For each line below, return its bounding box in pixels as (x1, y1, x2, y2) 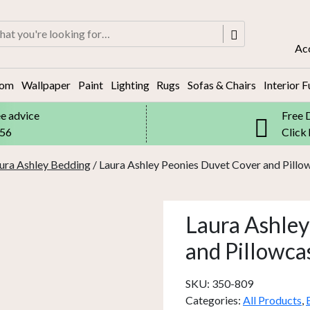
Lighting (110, 78, 149, 91)
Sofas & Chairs (188, 78, 257, 91)
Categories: (185, 293, 243, 307)
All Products (243, 293, 302, 307)
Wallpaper (21, 78, 71, 91)
